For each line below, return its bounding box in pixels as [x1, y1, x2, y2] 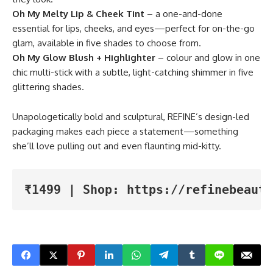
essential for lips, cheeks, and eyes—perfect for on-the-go [12, 23, 255, 35]
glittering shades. [12, 81, 84, 93]
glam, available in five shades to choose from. [12, 37, 201, 49]
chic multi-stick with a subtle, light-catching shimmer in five [12, 66, 253, 79]
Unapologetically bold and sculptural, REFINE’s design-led [12, 111, 249, 123]
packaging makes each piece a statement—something [12, 126, 238, 138]
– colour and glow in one [155, 52, 260, 64]
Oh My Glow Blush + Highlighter [12, 52, 155, 64]
